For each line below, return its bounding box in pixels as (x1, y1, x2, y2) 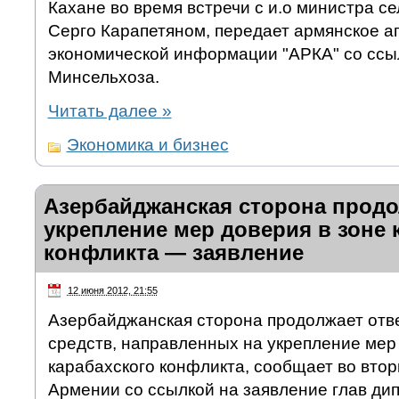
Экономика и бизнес (66, 134, 229, 154)
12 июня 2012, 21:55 (67, 284, 158, 296)
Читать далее (47, 101, 162, 120)
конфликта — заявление (43, 240, 304, 265)
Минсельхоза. (47, 67, 159, 86)
